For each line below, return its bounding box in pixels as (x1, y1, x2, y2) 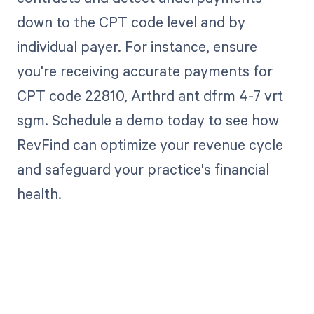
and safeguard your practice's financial (16, 159, 269, 179)
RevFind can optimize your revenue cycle (16, 135, 283, 155)
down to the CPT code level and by (16, 12, 245, 32)
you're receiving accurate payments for (16, 61, 273, 81)
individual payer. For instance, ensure (16, 36, 257, 57)
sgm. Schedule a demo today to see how (16, 110, 279, 130)
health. (16, 184, 62, 204)
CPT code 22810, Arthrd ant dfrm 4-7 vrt (16, 86, 283, 106)
